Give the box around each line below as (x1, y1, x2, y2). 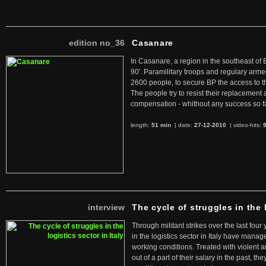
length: (131, 122, 151, 128)
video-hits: (233, 122, 263, 128)
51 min (151, 122, 173, 128)
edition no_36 (69, 38, 125, 47)
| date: (173, 122, 194, 128)
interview (88, 202, 125, 212)
